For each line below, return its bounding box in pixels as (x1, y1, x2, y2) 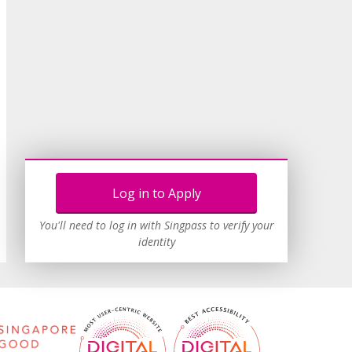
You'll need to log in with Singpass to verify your (38, 218, 274, 233)
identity (137, 234, 175, 249)
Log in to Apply (112, 185, 201, 202)
